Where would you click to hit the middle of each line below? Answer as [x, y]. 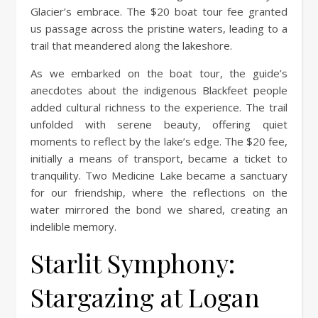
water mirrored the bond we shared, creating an [159, 209]
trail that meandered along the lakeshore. [131, 45]
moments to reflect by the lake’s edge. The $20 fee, [159, 141]
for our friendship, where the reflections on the [159, 192]
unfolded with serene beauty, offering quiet [159, 124]
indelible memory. [73, 226]
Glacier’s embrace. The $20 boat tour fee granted [159, 11]
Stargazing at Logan [145, 296]
